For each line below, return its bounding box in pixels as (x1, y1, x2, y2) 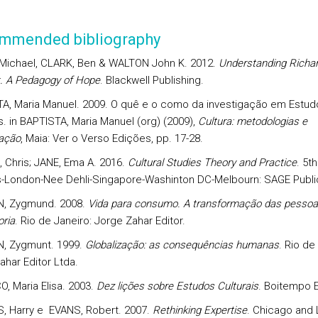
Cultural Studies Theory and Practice (127, 156, 297, 169)
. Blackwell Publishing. (99, 74, 207, 87)
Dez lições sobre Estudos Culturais (96, 280, 258, 292)
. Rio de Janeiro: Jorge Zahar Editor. (14, 214, 185, 227)
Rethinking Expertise (152, 304, 247, 317)
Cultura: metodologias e (197, 115, 307, 128)
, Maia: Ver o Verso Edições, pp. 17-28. (20, 132, 206, 145)
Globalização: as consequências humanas (84, 238, 279, 251)
